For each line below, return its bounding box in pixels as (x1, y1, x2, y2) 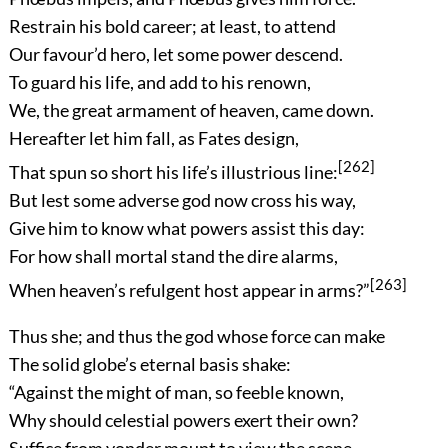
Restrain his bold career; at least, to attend (8, 14, 336, 37)
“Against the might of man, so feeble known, (8, 380, 344, 403)
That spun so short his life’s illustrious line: (8, 160, 338, 183)
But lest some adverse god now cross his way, (8, 188, 356, 211)
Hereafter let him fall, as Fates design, (8, 126, 299, 149)
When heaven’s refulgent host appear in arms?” (8, 278, 370, 301)
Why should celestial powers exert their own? (8, 408, 358, 431)
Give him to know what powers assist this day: (8, 216, 365, 239)
